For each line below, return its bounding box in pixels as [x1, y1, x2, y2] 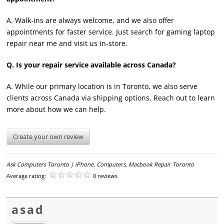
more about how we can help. [6, 104, 106, 114]
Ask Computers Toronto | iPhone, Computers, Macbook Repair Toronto [6, 160, 194, 168]
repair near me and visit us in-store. [6, 38, 128, 48]
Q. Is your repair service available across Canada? [6, 59, 176, 69]
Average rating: [6, 171, 48, 179]
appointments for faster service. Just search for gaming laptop [6, 26, 215, 36]
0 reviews [93, 171, 118, 179]
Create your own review [13, 131, 84, 141]
